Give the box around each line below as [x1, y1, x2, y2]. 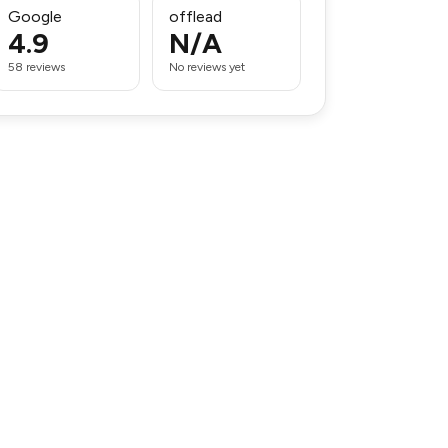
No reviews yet [169, 60, 245, 74]
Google [8, 7, 62, 26]
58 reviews [8, 60, 65, 74]
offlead [169, 7, 222, 26]
